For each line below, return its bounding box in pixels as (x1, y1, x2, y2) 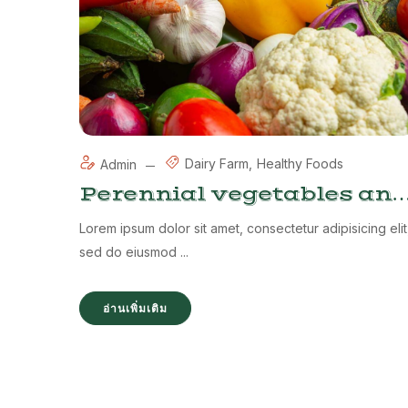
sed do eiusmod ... (79, 244, 189, 260)
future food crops (79, 208, 301, 233)
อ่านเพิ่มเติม (103, 301, 168, 316)
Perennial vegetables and (79, 182, 406, 208)
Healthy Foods (257, 156, 343, 172)
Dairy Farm (185, 156, 249, 172)
